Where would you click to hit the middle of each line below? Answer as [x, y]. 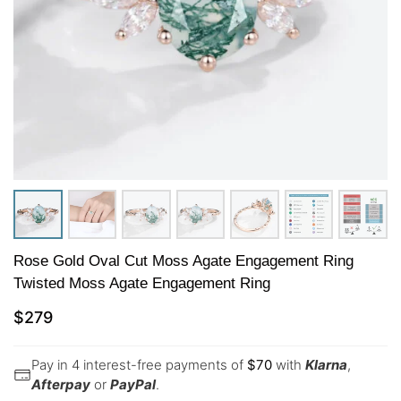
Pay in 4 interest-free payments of [139, 364]
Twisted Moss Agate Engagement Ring [142, 283]
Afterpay [61, 384]
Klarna [326, 364]
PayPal [133, 384]
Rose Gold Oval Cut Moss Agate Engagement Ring [183, 260]
